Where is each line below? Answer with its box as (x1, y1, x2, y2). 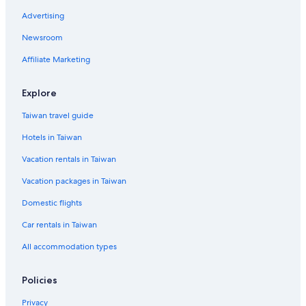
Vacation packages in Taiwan (22, 176, 126, 187)
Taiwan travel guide (22, 110, 94, 122)
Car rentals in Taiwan (22, 219, 97, 231)
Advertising (22, 10, 64, 22)
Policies (22, 274, 57, 287)
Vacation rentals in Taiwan (22, 154, 116, 165)
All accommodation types (22, 241, 117, 253)
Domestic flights (22, 197, 82, 209)
